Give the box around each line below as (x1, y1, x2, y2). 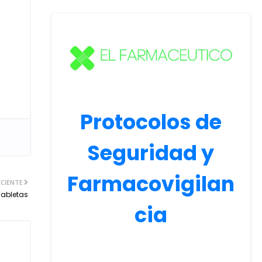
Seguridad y (88, 138, 214, 167)
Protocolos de (80, 107, 222, 136)
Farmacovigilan (67, 169, 235, 198)
